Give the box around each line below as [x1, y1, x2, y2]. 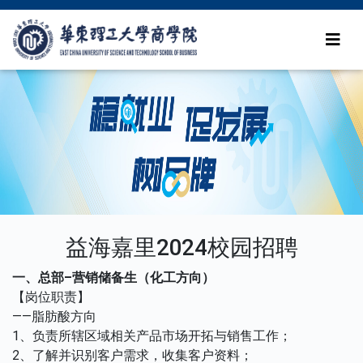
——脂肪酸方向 [12, 308, 96, 325]
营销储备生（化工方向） [72, 269, 215, 286]
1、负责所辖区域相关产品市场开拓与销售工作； [12, 327, 292, 344]
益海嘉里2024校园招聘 [65, 233, 298, 262]
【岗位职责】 [12, 288, 90, 305]
